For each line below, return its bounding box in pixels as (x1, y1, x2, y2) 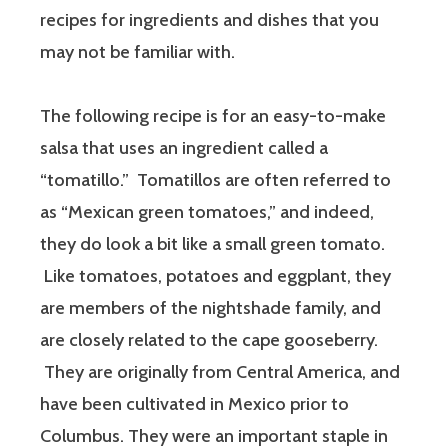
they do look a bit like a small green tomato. (40, 232, 385, 255)
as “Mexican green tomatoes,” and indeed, (40, 200, 374, 223)
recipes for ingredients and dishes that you (40, 8, 379, 31)
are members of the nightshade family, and (40, 296, 381, 319)
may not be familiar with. (40, 40, 235, 63)
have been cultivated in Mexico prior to (40, 392, 349, 415)
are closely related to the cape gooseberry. (40, 328, 378, 351)
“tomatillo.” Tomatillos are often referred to (40, 168, 391, 191)
